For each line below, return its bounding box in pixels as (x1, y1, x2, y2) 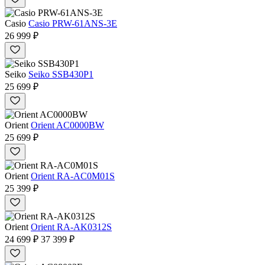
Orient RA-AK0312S (31, 222, 112, 232)
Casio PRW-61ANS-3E (28, 18, 117, 29)
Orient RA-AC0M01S (31, 171, 115, 182)
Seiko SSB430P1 (28, 69, 93, 80)
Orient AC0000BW (31, 120, 104, 131)
